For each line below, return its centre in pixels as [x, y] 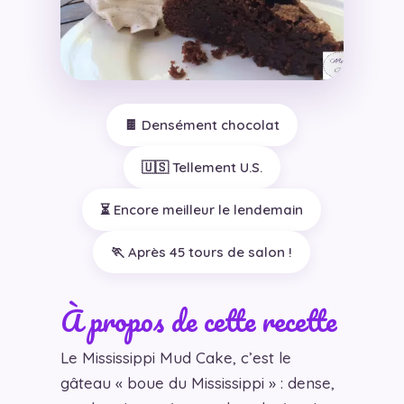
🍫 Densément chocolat [202, 124]
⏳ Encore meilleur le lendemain [202, 209]
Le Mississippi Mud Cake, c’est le [175, 357]
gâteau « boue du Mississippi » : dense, [197, 382]
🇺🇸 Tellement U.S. [202, 167]
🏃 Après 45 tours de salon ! [202, 252]
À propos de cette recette [198, 320]
